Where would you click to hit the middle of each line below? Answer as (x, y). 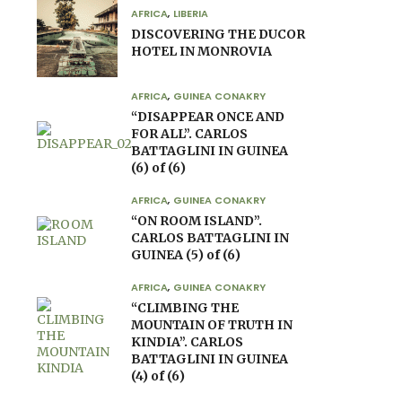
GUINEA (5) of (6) (186, 255)
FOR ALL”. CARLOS (189, 134)
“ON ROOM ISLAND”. (197, 221)
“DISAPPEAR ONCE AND (208, 117)
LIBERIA (191, 13)
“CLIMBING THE (185, 308)
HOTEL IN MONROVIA (201, 51)
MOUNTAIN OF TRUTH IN (212, 325)
